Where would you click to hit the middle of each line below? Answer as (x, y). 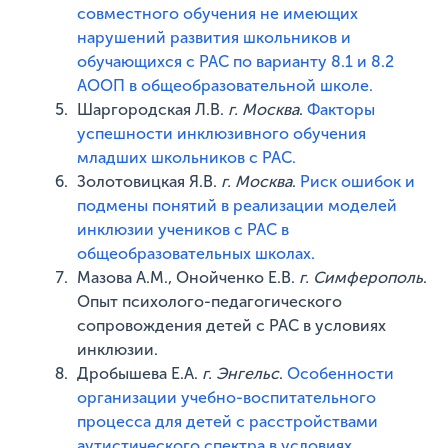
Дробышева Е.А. (140, 373)
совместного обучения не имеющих (218, 13)
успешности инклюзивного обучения (222, 133)
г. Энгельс (241, 373)
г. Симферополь (361, 277)
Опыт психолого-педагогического (210, 301)
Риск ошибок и (358, 181)
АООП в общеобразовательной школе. (225, 85)
